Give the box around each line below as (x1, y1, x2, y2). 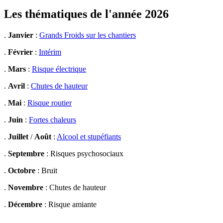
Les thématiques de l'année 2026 (4, 7, 169, 20)
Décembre (8, 200, 44, 209)
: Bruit (35, 166, 57, 175)
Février (8, 47, 33, 56)
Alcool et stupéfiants (57, 132, 121, 141)
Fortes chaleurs (29, 115, 76, 124)
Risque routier (27, 98, 72, 107)
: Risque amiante (44, 200, 97, 209)
